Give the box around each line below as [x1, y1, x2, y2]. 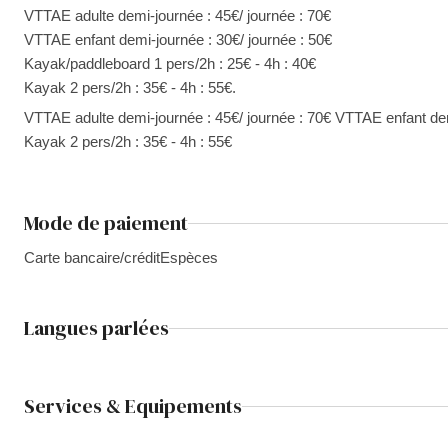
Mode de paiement [24, 209, 188, 237]
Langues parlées [24, 314, 169, 342]
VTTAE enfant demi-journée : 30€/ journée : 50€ [24, 31, 332, 48]
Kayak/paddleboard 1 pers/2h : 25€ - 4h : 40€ [24, 55, 316, 72]
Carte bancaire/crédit [24, 249, 160, 266]
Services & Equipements [24, 392, 242, 420]
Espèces [160, 249, 218, 266]
